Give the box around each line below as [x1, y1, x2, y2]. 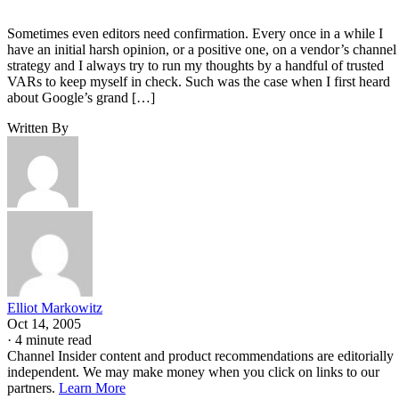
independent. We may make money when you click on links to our [7, 363, 379, 379]
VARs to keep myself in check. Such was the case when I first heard [7, 73, 390, 89]
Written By [7, 119, 69, 135]
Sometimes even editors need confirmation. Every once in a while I [7, 25, 383, 41]
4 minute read [15, 331, 92, 347]
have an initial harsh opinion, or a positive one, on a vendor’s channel [7, 41, 396, 57]
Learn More [59, 379, 126, 395]
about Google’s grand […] [7, 89, 155, 105]
